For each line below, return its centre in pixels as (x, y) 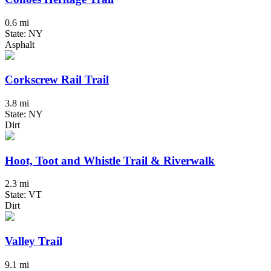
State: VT (23, 195)
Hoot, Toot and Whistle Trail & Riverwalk (110, 160)
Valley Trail (34, 241)
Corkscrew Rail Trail (57, 80)
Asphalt (20, 44)
